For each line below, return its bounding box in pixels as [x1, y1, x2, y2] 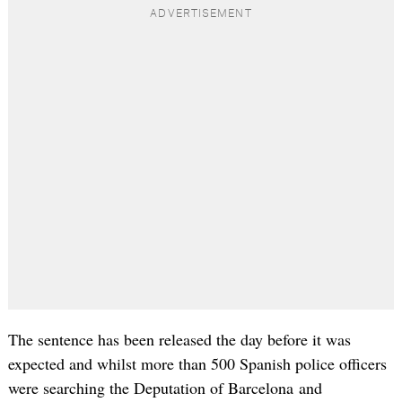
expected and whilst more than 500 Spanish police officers [7, 353, 387, 375]
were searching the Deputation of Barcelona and [7, 377, 322, 399]
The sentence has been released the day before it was [7, 328, 351, 351]
